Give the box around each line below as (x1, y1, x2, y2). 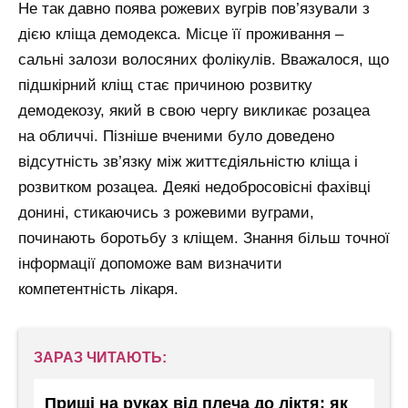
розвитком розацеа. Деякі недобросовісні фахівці (18, 178, 371, 196)
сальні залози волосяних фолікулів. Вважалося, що (18, 50, 389, 68)
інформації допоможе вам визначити (18, 254, 282, 272)
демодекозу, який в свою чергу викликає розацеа (18, 101, 370, 119)
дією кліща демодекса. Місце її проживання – (18, 25, 343, 43)
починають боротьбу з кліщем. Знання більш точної (18, 229, 390, 247)
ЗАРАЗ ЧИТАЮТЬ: (34, 350, 167, 366)
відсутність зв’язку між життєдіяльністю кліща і (18, 152, 358, 170)
